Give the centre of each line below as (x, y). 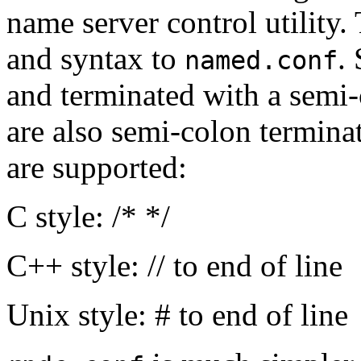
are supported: (97, 168)
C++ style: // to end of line (174, 266)
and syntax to (95, 59)
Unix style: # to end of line (177, 315)
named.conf (261, 61)
